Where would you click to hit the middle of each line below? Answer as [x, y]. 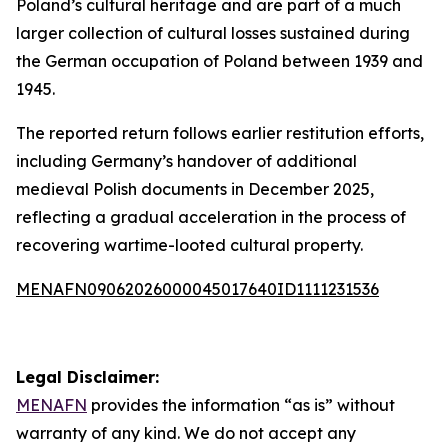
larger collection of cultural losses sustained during [213, 33]
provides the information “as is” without [241, 405]
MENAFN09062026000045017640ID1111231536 [197, 289]
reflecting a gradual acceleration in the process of [211, 217]
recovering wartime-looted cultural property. [189, 245]
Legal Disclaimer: [87, 377]
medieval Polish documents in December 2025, [195, 189]
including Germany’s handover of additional [186, 161]
